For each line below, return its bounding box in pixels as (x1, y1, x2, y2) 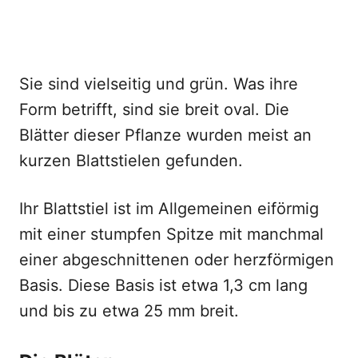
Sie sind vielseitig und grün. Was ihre (19, 74, 298, 93)
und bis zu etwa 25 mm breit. (19, 301, 239, 320)
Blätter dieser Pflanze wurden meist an (19, 125, 312, 145)
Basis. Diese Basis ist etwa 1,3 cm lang (19, 276, 308, 295)
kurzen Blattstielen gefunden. (19, 151, 243, 170)
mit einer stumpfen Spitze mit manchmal (19, 225, 324, 244)
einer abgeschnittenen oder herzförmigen (19, 250, 334, 269)
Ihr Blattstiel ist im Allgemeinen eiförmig (19, 199, 319, 218)
